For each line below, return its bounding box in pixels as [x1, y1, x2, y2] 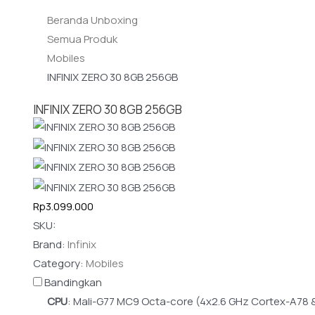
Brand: [33, 236, 67, 252]
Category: [33, 255, 86, 271]
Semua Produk [47, 32, 117, 47]
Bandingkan [44, 274, 102, 290]
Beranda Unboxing [47, 13, 138, 28]
